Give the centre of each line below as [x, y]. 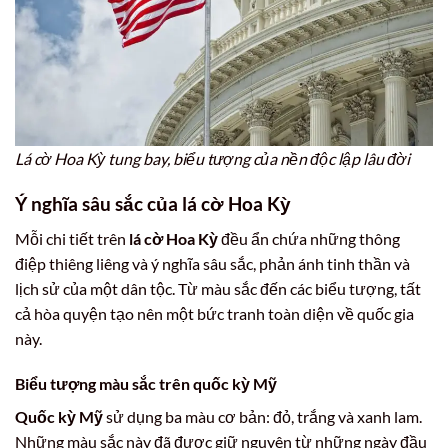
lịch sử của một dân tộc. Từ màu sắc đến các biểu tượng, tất [218, 288]
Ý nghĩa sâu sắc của [98, 204]
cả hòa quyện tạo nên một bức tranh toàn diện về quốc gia [214, 313]
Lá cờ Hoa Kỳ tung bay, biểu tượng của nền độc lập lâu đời [212, 159]
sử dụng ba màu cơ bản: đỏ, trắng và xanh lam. [262, 417]
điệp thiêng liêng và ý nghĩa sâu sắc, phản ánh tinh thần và [212, 263]
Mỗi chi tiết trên [72, 238]
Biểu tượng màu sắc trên [104, 384]
